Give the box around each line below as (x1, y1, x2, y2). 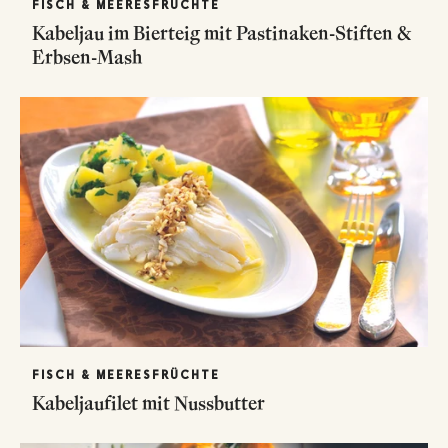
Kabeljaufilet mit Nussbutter (32, 390, 265, 415)
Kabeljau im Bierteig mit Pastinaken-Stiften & (32, 20, 412, 45)
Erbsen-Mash (32, 44, 142, 69)
